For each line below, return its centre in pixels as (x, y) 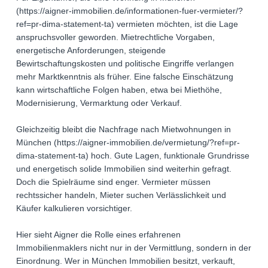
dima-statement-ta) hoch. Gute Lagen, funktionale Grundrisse (133, 156)
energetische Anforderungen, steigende (91, 51)
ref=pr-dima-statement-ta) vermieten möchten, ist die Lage (127, 24)
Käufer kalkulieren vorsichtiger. (74, 208)
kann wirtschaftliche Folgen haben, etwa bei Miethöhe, (119, 90)
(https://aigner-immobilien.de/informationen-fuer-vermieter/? (130, 11)
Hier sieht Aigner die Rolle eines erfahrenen (98, 235)
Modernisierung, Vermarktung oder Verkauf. (99, 103)
